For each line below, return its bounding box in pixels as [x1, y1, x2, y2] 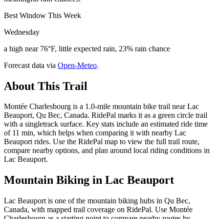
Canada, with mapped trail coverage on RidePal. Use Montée [4, 205, 193, 214]
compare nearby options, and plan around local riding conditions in [4, 146, 210, 155]
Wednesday [4, 27, 40, 36]
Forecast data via [4, 61, 56, 69]
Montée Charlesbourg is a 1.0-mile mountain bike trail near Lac [4, 102, 199, 111]
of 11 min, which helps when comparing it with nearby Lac [4, 129, 186, 137]
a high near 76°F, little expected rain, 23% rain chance [4, 44, 170, 53]
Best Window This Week [4, 11, 81, 20]
